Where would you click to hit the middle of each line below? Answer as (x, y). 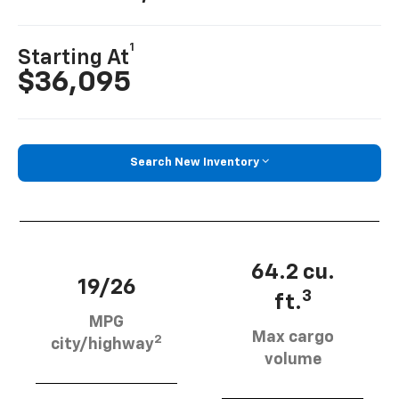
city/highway (102, 344)
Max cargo (293, 337)
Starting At (74, 58)
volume (293, 359)
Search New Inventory (195, 163)
